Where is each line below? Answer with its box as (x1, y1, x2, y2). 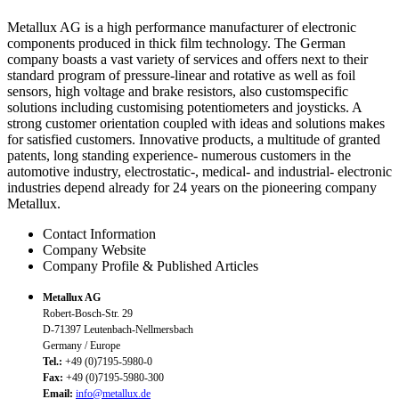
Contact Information (43, 225, 156, 241)
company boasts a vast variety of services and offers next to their (7, 51, 368, 67)
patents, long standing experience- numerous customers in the (7, 147, 351, 163)
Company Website (43, 241, 146, 257)
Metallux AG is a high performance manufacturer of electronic (7, 19, 356, 35)
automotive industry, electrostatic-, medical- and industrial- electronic (7, 163, 392, 179)
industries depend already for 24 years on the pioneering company (7, 179, 377, 195)
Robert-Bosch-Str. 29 (43, 306, 133, 320)
